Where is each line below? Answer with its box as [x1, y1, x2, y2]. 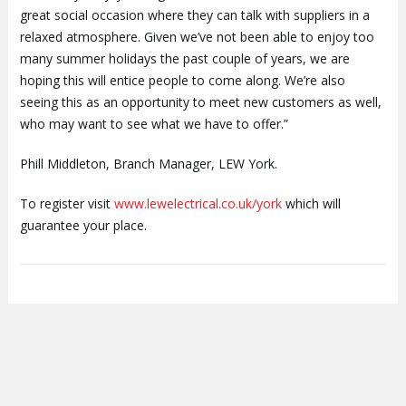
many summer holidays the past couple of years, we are [19, 49, 350, 67]
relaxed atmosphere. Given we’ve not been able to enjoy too [19, 27, 374, 45]
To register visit [19, 194, 114, 212]
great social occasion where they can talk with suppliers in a [19, 5, 370, 24]
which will [281, 194, 341, 212]
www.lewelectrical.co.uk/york [113, 194, 282, 212]
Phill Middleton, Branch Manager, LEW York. [19, 154, 277, 172]
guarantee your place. [19, 216, 147, 234]
